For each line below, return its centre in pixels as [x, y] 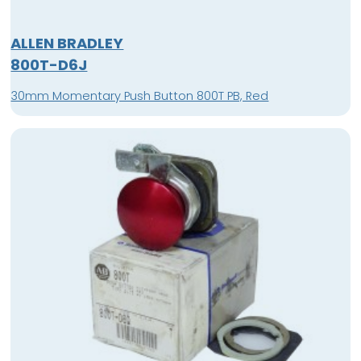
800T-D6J [49, 65]
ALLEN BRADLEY [67, 44]
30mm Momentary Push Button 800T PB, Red [140, 95]
